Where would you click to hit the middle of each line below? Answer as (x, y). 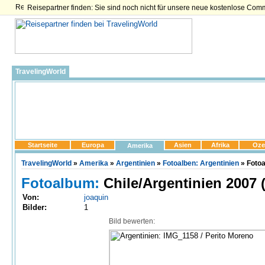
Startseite (42, 145)
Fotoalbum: (60, 183)
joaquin (96, 197)
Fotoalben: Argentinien (201, 163)
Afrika (220, 145)
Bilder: (35, 207)
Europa (93, 145)
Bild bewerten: (132, 221)
